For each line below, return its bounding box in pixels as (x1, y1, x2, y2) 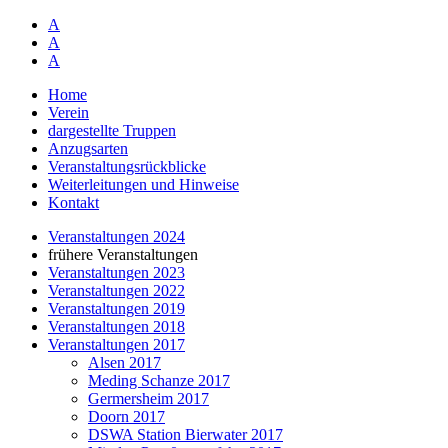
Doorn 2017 (88, 408, 165, 425)
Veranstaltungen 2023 (48, 264, 185, 281)
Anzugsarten (48, 140, 128, 157)
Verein (48, 104, 89, 121)
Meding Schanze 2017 (88, 372, 230, 389)
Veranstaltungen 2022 (48, 282, 185, 299)
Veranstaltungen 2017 (48, 336, 185, 353)
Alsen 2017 (88, 354, 161, 371)
